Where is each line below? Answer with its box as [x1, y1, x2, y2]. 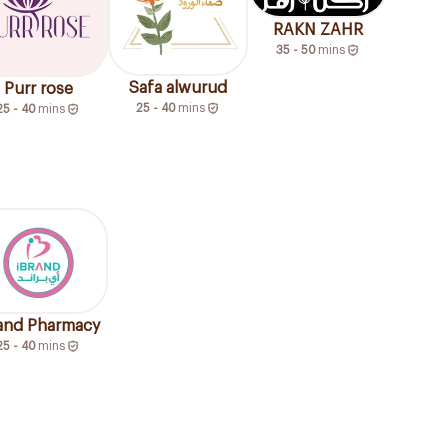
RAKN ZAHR [273, 21, 363, 38]
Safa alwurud [129, 80, 227, 96]
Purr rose [3, 80, 73, 97]
